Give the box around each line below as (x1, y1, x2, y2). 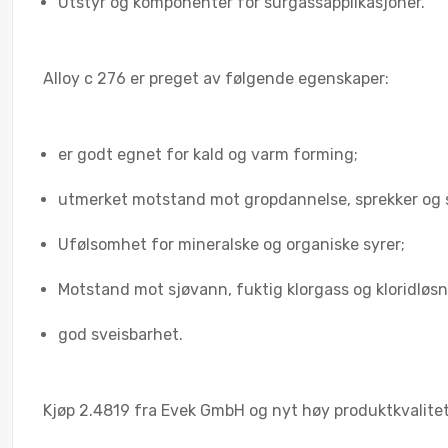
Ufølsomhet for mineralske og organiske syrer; (58, 234, 405, 254)
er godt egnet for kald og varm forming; (58, 144, 358, 164)
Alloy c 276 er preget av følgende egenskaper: (43, 68, 389, 88)
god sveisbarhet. (58, 324, 183, 344)
